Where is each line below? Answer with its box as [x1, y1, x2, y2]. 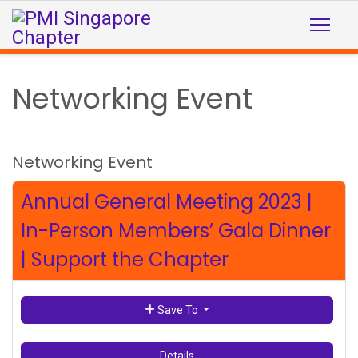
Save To [154, 303, 201, 316]
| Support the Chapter [21, 246, 229, 272]
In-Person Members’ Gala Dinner [21, 217, 331, 244]
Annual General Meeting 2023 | [21, 189, 312, 215]
